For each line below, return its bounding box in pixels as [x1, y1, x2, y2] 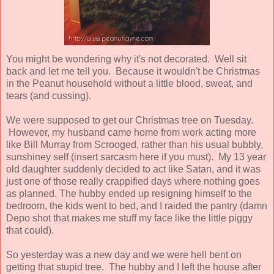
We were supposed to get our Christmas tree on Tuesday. [6, 114, 253, 125]
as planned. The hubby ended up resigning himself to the [6, 188, 252, 199]
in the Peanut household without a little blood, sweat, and [6, 78, 253, 89]
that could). [6, 224, 56, 235]
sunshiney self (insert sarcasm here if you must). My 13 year [6, 151, 266, 162]
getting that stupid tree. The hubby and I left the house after [6, 261, 261, 272]
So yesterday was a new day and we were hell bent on [6, 249, 242, 260]
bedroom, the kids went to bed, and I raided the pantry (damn [6, 200, 267, 211]
